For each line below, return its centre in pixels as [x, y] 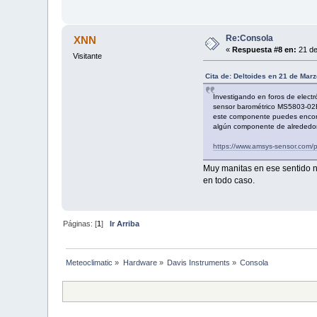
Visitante [88, 56]
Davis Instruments [199, 262]
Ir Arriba [125, 223]
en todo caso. [229, 180]
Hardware [140, 262]
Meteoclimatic [90, 262]
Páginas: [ [80, 223]
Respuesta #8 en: [265, 49]
